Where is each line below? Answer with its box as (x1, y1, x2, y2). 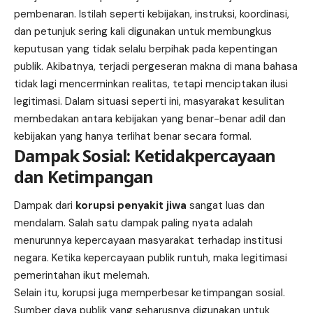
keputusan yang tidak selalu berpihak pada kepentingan (14, 41, 277, 56)
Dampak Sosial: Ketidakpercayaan (14, 143, 276, 167)
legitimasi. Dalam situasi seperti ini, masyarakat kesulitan (14, 94, 284, 108)
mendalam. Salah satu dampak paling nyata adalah (14, 216, 253, 231)
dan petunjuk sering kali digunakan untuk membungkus (14, 24, 272, 38)
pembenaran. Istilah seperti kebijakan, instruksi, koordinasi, (14, 6, 289, 21)
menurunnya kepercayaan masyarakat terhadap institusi (14, 233, 282, 248)
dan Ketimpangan (14, 164, 154, 188)
